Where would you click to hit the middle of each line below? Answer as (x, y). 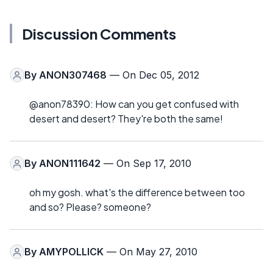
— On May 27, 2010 (151, 252)
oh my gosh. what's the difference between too (137, 193)
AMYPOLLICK (71, 252)
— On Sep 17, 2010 (146, 164)
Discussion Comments (99, 34)
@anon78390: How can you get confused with (134, 104)
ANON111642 (70, 164)
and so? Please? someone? (90, 207)
